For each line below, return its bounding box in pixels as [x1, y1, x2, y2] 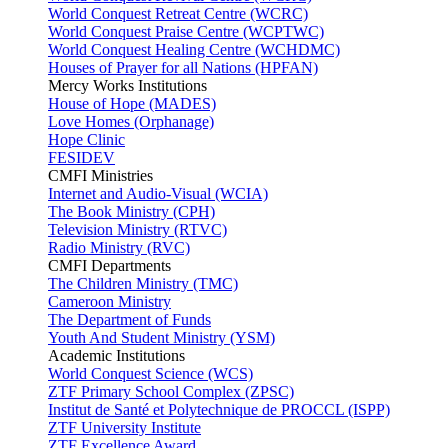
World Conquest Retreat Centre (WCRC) [48, 5, 308, 22]
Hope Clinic [48, 131, 125, 148]
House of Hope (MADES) [48, 95, 216, 112]
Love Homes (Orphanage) [48, 113, 214, 130]
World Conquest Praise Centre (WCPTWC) [48, 23, 324, 40]
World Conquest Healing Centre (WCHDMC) [48, 41, 340, 58]
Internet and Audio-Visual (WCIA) [48, 185, 268, 202]
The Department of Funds [48, 311, 211, 328]
